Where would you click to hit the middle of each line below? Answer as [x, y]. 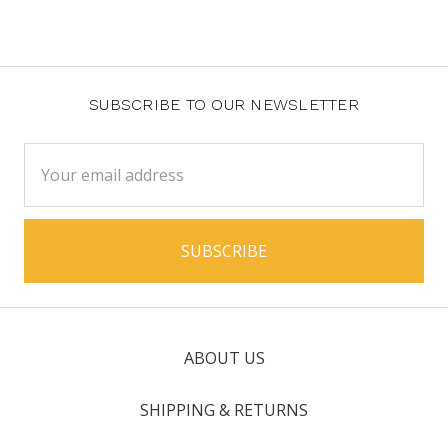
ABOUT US [224, 358]
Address [54, 178]
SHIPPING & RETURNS [224, 410]
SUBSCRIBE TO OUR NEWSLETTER [224, 104]
